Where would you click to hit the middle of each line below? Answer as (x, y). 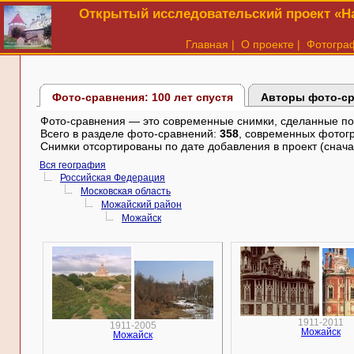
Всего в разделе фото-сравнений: (130, 134)
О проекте (267, 44)
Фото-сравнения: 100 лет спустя (142, 97)
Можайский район (141, 205)
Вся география (73, 165)
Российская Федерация (113, 178)
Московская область (126, 191)
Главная (207, 44)
